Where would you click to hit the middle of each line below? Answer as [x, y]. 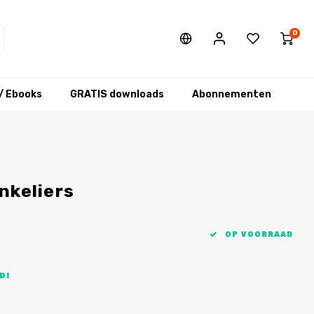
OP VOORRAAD [258, 234]
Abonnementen [232, 94]
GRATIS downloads [117, 94]
